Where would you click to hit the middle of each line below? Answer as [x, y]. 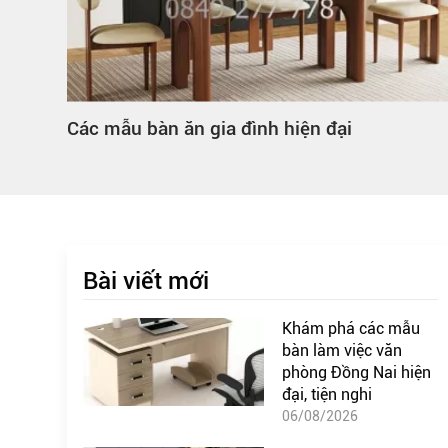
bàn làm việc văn [341, 350]
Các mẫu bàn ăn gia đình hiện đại [209, 128]
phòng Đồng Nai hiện [356, 372]
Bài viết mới [146, 280]
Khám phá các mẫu [350, 328]
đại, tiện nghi [326, 394]
